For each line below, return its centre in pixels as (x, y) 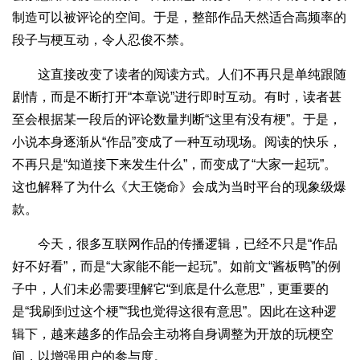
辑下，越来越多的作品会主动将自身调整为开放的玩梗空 (173, 333)
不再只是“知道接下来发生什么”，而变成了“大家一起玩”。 (174, 164)
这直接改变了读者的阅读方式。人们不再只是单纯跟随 (179, 74)
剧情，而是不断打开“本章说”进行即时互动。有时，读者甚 (177, 96)
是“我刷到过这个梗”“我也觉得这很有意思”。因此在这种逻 (174, 311)
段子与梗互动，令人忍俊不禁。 (102, 39)
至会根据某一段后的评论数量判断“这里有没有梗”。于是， (177, 119)
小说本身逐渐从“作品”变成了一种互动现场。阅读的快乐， (177, 141)
